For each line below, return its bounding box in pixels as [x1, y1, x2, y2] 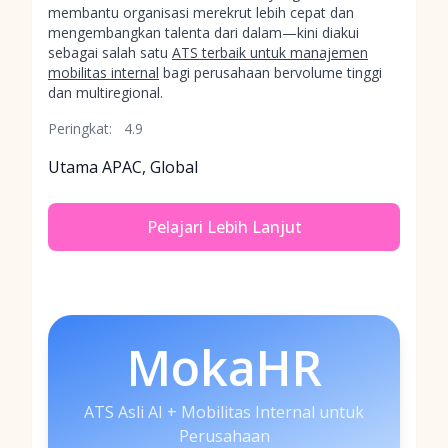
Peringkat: [48, 119, 112, 138]
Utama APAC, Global [48, 156, 198, 178]
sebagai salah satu [48, 43, 172, 62]
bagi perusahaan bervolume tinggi [159, 63, 382, 82]
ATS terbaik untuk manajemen [172, 43, 368, 62]
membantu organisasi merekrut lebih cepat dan [48, 3, 354, 22]
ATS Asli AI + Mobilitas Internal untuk [84, 401, 364, 423]
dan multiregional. [48, 83, 163, 102]
